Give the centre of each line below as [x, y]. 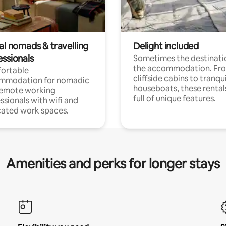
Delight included [166, 46]
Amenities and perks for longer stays [113, 164]
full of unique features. [175, 98]
